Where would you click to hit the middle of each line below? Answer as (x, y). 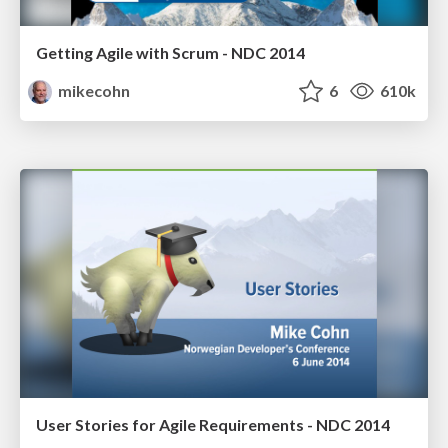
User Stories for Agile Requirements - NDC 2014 (213, 425)
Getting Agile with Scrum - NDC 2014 (170, 52)
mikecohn (93, 90)
